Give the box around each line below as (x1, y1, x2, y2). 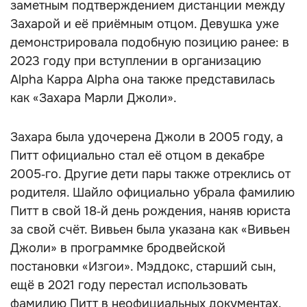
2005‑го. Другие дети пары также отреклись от (10, 167, 291, 182)
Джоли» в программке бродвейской (10, 241, 225, 256)
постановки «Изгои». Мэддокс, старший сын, (10, 259, 275, 274)
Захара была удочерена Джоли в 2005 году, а (10, 130, 283, 145)
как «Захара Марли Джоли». (10, 90, 177, 106)
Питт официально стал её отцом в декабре (10, 148, 265, 163)
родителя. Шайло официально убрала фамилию (10, 185, 295, 200)
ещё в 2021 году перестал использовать (10, 278, 247, 293)
